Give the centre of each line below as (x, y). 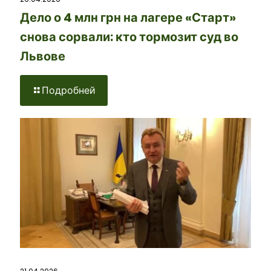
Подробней (69, 91)
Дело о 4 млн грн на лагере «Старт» (128, 18)
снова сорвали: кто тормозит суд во (129, 37)
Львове (43, 57)
